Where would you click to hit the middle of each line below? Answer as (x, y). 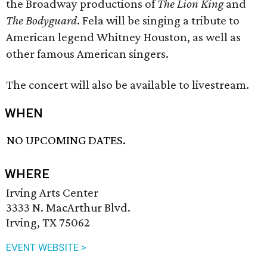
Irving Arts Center (52, 193)
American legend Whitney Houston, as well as (123, 37)
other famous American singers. (87, 54)
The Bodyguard (41, 20)
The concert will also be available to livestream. (128, 85)
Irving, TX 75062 (48, 223)
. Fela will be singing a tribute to (158, 20)
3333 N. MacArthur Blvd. (68, 208)
